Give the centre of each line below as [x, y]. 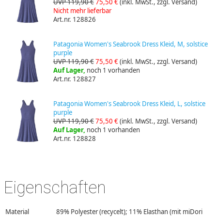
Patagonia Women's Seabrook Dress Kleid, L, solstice [129, 104]
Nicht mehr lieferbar [82, 10]
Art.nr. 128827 [74, 79]
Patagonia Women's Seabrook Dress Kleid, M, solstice [130, 44]
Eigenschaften [55, 187]
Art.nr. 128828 [74, 139]
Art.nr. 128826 [74, 19]
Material [17, 211]
